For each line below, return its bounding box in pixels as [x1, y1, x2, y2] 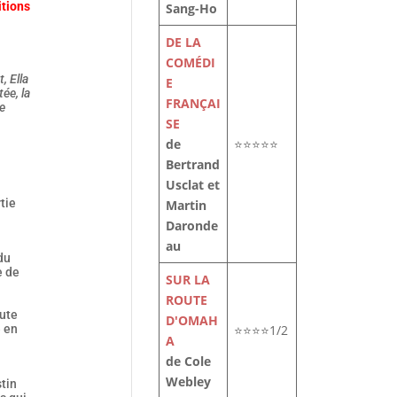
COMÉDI [166, 54, 216, 71]
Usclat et [166, 176, 221, 193]
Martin [166, 197, 207, 214]
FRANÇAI [166, 95, 222, 112]
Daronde [166, 217, 219, 234]
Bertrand [166, 156, 221, 173]
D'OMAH [166, 312, 219, 329]
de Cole [166, 353, 212, 370]
